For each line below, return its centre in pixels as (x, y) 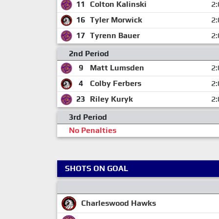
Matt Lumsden (117, 68)
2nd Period (89, 54)
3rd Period (88, 117)
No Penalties (93, 131)
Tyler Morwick (116, 20)
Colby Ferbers (115, 84)
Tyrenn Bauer (115, 36)
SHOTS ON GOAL (97, 169)
